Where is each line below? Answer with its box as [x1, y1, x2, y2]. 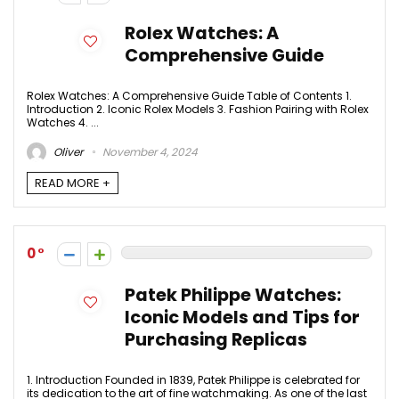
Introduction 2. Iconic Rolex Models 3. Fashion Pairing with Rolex [27, 102, 369, 118]
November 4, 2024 [100, 143, 198, 159]
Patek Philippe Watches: [125, 282, 341, 307]
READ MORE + [35, 174, 110, 191]
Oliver [51, 143, 83, 159]
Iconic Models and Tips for [125, 305, 360, 330]
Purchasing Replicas [125, 327, 307, 352]
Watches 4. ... [27, 115, 99, 131]
